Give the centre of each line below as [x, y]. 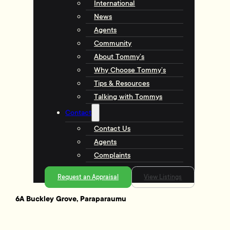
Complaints [112, 155]
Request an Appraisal [88, 177]
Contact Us [112, 128]
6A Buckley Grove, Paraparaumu [71, 199]
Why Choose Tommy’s [130, 70]
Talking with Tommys [128, 97]
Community [113, 43]
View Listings [163, 177]
